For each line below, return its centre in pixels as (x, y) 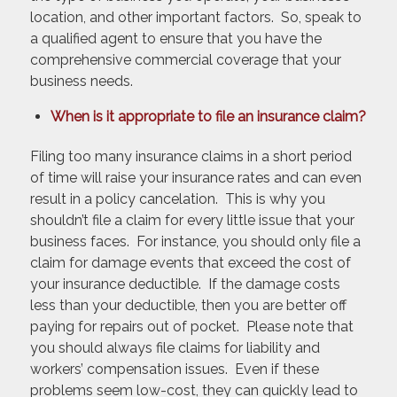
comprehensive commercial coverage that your (185, 59)
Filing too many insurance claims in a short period (191, 156)
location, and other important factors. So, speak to (195, 17)
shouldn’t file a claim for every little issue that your (192, 220)
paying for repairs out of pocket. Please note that (191, 326)
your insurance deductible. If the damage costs (185, 284)
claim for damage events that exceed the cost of (190, 262)
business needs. (81, 81)
